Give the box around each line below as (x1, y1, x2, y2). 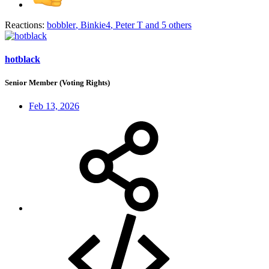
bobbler (47, 19, 76, 30)
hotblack (5, 53, 40, 64)
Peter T (115, 19, 143, 30)
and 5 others (143, 19, 192, 30)
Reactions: (5, 19, 44, 30)
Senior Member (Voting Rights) (5, 78, 110, 87)
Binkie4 (80, 19, 110, 30)
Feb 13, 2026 (29, 101, 79, 112)
